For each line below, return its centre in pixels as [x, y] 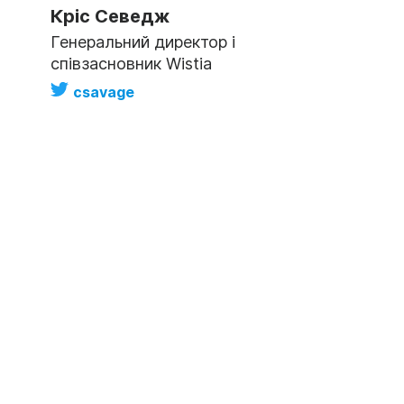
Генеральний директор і [143, 42]
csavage [104, 92]
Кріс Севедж [110, 16]
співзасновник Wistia [131, 64]
